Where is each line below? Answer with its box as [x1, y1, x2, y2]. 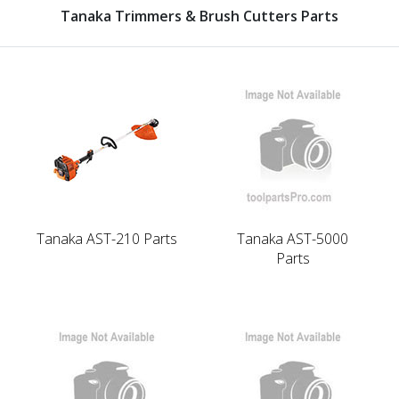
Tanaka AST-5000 [237, 228, 348, 248]
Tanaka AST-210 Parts [36, 228, 177, 248]
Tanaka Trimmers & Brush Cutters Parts [61, 5, 338, 26]
